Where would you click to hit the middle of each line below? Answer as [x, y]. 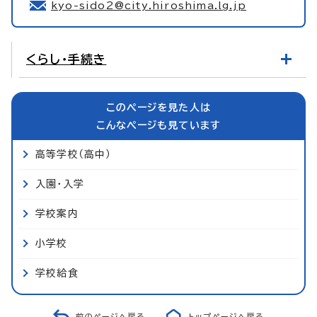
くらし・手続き [67, 59]
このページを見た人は [158, 107]
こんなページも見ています [158, 125]
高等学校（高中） [74, 154]
